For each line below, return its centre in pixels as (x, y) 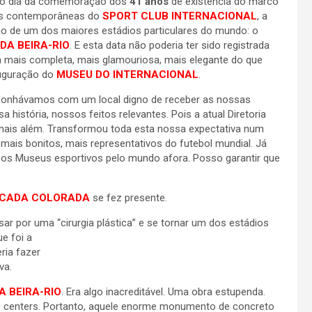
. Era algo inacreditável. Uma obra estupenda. (163, 292)
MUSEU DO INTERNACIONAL (127, 75)
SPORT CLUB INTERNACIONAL (180, 16)
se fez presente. (128, 198)
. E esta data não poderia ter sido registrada (170, 45)
